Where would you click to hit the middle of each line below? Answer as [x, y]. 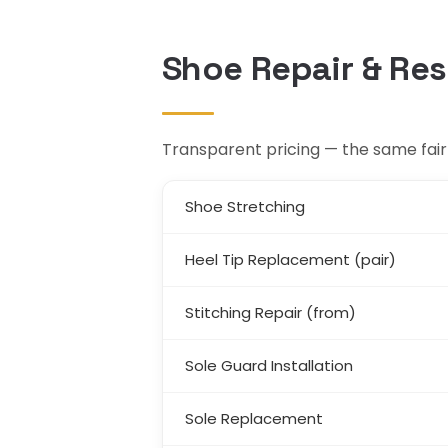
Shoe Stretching [245, 207]
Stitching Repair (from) [270, 313]
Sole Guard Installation [269, 366]
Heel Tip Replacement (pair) [290, 260]
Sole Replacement [254, 419]
